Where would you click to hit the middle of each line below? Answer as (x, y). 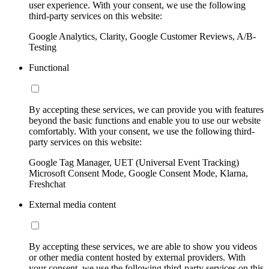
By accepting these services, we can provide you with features (146, 110)
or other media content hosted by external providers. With (137, 258)
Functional (49, 68)
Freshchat (47, 184)
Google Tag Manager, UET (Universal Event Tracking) (134, 163)
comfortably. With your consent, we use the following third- (142, 131)
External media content (72, 205)
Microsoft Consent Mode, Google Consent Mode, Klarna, (138, 174)
